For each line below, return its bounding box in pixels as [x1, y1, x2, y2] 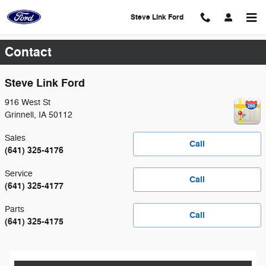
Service [5, 168, 33, 179]
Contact [5, 44, 52, 61]
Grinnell [5, 109, 34, 120]
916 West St [5, 97, 50, 107]
